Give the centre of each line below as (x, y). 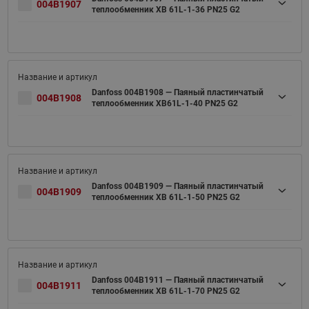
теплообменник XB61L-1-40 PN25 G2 (165, 103)
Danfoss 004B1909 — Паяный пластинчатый (177, 186)
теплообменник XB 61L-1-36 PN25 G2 (166, 9)
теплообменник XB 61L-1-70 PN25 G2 (166, 291)
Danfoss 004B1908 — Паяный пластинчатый (177, 92)
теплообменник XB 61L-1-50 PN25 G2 (166, 197)
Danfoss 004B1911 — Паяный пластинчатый (177, 280)
